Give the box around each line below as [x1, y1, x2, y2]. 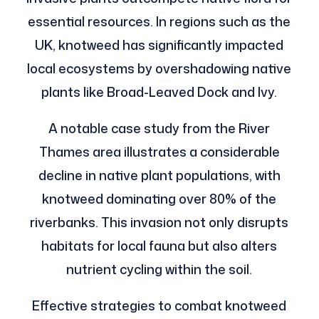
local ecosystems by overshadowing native [27, 58, 292, 78]
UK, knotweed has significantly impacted [35, 35, 284, 54]
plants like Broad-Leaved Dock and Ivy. [41, 82, 278, 101]
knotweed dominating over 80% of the [42, 189, 277, 208]
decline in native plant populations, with [38, 165, 281, 184]
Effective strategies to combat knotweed [32, 296, 287, 315]
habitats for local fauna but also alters [41, 236, 278, 255]
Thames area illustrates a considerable [38, 142, 280, 161]
